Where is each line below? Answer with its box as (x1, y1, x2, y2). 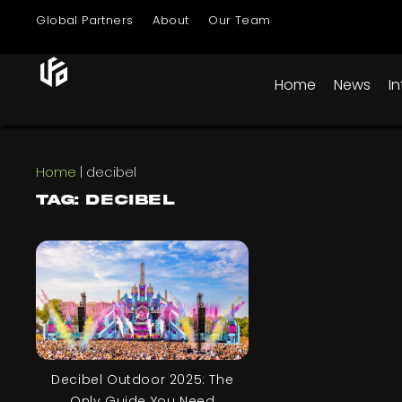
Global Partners (36, 12, 134, 29)
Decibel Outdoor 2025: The (51, 370, 234, 389)
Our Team (208, 12, 271, 29)
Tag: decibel (36, 193, 176, 208)
